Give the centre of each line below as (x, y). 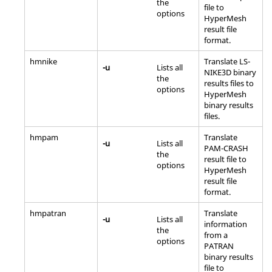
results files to (229, 83)
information (226, 224)
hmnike (43, 61)
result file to (225, 159)
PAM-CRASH (226, 148)
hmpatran (48, 213)
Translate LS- (227, 61)
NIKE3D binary (230, 72)
